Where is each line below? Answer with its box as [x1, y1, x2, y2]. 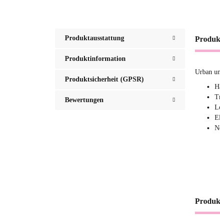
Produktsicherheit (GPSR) [65, 76, 144, 83]
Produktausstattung [65, 34, 124, 42]
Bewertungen [65, 96, 104, 104]
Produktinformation [65, 55, 126, 62]
